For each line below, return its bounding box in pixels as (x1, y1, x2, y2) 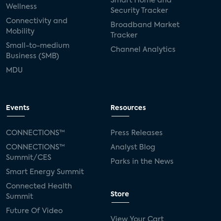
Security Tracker (110, 7, 168, 14)
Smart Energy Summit (6, 168, 84, 176)
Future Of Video (6, 207, 63, 215)
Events (6, 105, 30, 111)
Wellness (6, 3, 37, 10)
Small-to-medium (6, 42, 70, 49)
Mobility (6, 28, 35, 35)
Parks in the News (110, 158, 174, 165)
